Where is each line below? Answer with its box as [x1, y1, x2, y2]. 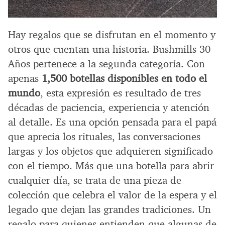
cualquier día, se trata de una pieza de [8, 173, 181, 187]
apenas [8, 71, 42, 85]
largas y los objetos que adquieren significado [8, 144, 213, 158]
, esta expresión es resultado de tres [40, 86, 201, 99]
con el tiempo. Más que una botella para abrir [8, 159, 214, 172]
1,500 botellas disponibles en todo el [42, 71, 207, 85]
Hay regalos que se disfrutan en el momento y [8, 28, 215, 41]
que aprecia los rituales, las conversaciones [8, 130, 200, 143]
